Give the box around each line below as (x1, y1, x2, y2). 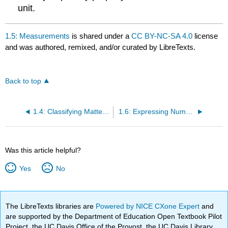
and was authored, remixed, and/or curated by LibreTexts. (5, 42, 196, 51)
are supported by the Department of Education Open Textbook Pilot (6, 212, 222, 220)
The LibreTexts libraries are (6, 202, 96, 210)
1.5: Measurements (5, 31, 70, 40)
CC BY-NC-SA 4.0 (131, 31, 193, 40)
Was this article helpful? (5, 146, 81, 154)
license (192, 31, 218, 40)
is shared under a (70, 31, 132, 40)
